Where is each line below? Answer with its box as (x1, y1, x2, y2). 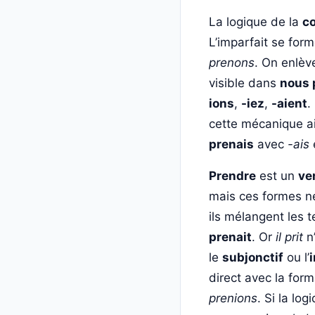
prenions (209, 290, 257, 305)
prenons (209, 55, 255, 70)
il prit (276, 229, 303, 244)
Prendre (209, 168, 256, 183)
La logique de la (209, 14, 302, 29)
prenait (209, 229, 252, 244)
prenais (209, 136, 254, 151)
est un (256, 168, 298, 183)
